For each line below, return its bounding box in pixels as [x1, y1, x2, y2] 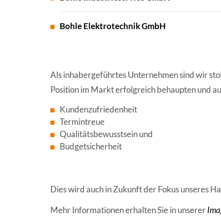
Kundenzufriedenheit [60, 104, 137, 114]
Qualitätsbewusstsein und [60, 128, 153, 139]
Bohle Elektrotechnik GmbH [60, 20, 166, 31]
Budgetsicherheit [60, 141, 122, 151]
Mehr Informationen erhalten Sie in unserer [50, 204, 207, 215]
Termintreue [60, 116, 105, 127]
